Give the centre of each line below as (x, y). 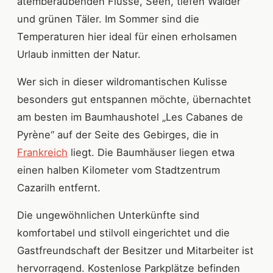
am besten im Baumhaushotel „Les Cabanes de (130, 117)
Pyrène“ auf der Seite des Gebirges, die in (118, 134)
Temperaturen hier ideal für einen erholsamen (127, 36)
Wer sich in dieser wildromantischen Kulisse (122, 81)
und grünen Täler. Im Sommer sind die (108, 19)
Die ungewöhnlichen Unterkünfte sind (108, 215)
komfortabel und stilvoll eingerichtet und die (123, 232)
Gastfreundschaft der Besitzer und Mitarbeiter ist (135, 250)
